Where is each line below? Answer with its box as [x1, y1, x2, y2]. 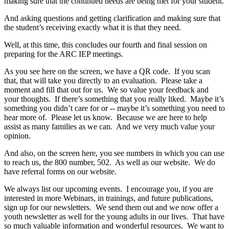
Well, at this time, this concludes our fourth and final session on [4, 40, 207, 49]
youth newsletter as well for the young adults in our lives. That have [4, 212, 224, 221]
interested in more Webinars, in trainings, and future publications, [4, 193, 213, 202]
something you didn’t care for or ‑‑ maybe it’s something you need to [4, 103, 225, 112]
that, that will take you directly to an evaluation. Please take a [4, 76, 202, 85]
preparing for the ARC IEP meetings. [4, 49, 123, 58]
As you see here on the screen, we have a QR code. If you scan [4, 66, 210, 76]
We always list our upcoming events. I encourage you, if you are [4, 184, 213, 193]
